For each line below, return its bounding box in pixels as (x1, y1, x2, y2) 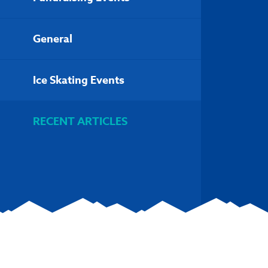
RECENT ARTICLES (33, 114, 127, 129)
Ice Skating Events (33, 72, 124, 88)
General (33, 31, 72, 47)
